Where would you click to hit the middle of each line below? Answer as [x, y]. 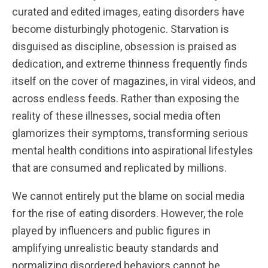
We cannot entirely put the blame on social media [128, 196]
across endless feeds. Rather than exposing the [126, 98]
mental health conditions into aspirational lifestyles [133, 150]
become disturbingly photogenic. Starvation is [121, 29]
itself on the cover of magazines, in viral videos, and [134, 81]
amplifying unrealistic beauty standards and [115, 248]
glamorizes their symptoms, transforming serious [130, 133]
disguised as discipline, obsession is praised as [124, 46]
